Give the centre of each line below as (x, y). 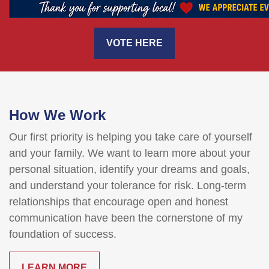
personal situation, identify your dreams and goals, (129, 169)
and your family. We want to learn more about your (130, 153)
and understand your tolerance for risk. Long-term (128, 185)
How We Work (57, 115)
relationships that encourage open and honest (119, 201)
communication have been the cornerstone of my (126, 218)
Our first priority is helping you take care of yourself (131, 137)
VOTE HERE (134, 43)
